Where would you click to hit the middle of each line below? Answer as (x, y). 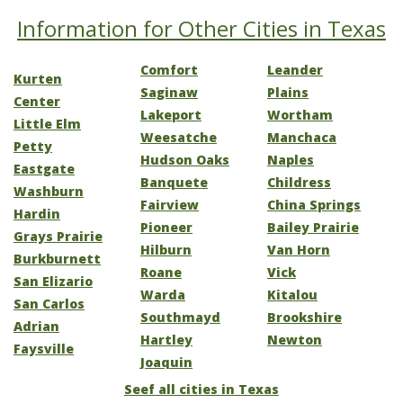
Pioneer (166, 227)
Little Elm (47, 124)
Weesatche (179, 137)
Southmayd (180, 317)
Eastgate (44, 169)
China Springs (314, 205)
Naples (291, 160)
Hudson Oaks (185, 160)
